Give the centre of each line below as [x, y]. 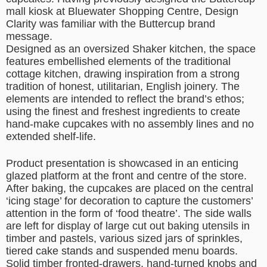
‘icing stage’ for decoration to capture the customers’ [129, 201]
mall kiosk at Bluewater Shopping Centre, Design [122, 12]
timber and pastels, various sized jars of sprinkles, [124, 239]
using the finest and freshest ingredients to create [123, 112]
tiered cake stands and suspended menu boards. [122, 251]
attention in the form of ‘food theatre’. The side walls [129, 214]
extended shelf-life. [51, 137]
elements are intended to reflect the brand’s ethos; [125, 99]
